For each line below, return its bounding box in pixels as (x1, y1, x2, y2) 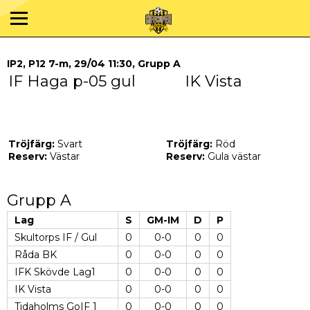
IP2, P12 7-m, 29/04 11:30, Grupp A (7, 57, 181, 70)
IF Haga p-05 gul (8, 72, 136, 91)
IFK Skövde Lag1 (15, 266, 95, 278)
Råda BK (15, 248, 57, 261)
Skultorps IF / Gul (15, 231, 97, 244)
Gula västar (205, 150, 261, 163)
